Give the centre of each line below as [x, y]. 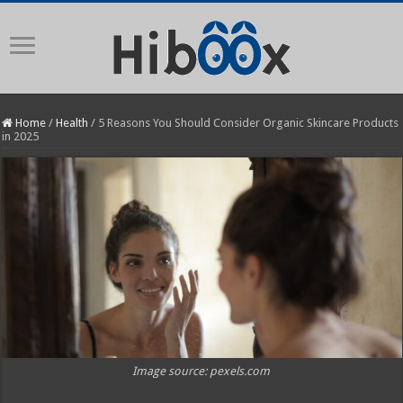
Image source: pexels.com [201, 371]
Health [72, 123]
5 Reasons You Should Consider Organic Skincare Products [249, 123]
